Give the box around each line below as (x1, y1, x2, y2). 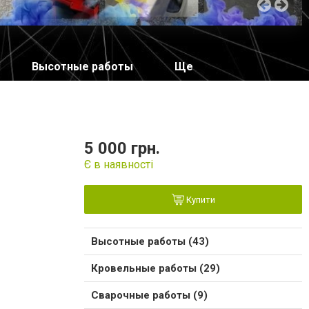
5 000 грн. (84, 139, 160, 159)
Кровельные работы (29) (91, 262, 220, 275)
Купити (183, 195, 215, 206)
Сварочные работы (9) (91, 289, 208, 302)
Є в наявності (84, 158, 153, 172)
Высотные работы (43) (91, 235, 209, 248)
